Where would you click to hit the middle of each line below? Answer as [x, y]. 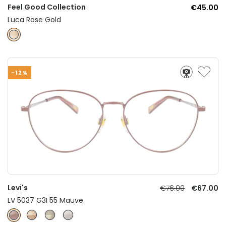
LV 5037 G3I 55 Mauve [45, 201]
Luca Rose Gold [34, 20]
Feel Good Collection [47, 7]
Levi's [18, 188]
